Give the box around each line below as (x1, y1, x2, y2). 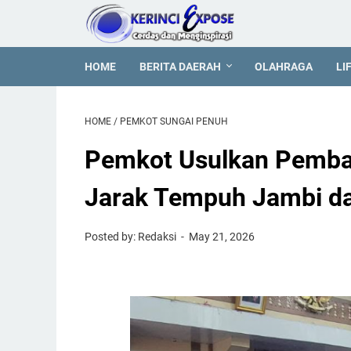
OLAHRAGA (255, 60, 313, 73)
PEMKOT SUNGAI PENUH (120, 116, 228, 127)
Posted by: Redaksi (85, 230, 179, 243)
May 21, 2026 (189, 230, 255, 243)
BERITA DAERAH (139, 60, 221, 73)
